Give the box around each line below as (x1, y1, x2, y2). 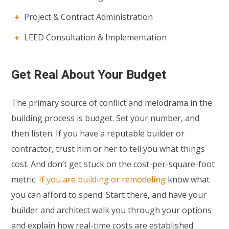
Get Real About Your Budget (11, 67, 167, 82)
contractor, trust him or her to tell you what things (11, 143, 205, 154)
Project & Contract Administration (24, 11, 153, 22)
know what (166, 173, 210, 185)
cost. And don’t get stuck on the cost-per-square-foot (11, 158, 215, 170)
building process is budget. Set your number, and (11, 112, 200, 124)
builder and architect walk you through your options (11, 204, 212, 216)
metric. (11, 173, 39, 185)
